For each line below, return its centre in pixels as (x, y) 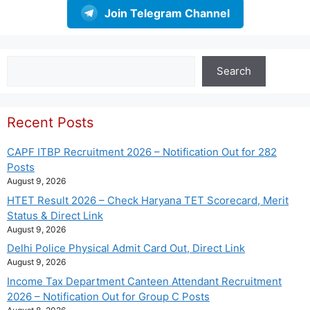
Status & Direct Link (55, 215)
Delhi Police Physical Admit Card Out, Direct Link (126, 248)
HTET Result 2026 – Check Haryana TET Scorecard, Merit (148, 200)
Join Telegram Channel (167, 13)
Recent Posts (50, 123)
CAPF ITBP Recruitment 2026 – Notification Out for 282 (142, 152)
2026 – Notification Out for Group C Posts (108, 296)
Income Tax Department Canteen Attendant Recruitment (144, 281)
